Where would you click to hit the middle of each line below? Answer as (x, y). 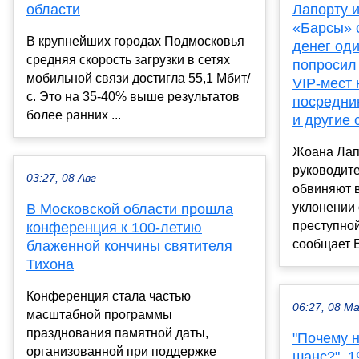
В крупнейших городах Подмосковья (135, 41)
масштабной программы (99, 314)
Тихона (50, 264)
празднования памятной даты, (117, 333)
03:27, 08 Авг (61, 178)
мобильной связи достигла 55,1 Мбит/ (138, 78)
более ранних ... (74, 115)
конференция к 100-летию (114, 227)
